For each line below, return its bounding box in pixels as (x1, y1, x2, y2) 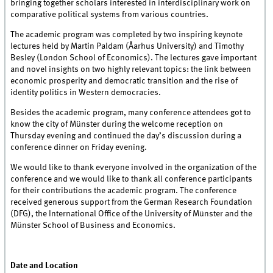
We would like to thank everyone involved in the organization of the (10, 163, 257, 172)
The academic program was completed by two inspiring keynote (10, 30, 243, 39)
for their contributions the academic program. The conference (10, 186, 237, 195)
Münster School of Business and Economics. (10, 221, 176, 230)
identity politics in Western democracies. (10, 88, 161, 97)
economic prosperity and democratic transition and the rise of (10, 76, 238, 85)
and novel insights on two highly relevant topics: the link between (10, 65, 252, 74)
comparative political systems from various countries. (10, 10, 209, 19)
